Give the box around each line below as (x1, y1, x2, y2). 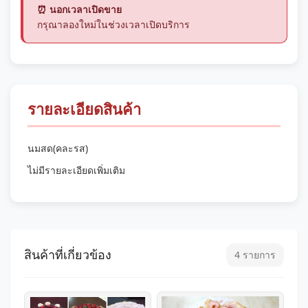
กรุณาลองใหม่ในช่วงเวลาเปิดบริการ (37, 18, 190, 31)
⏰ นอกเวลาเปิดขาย (37, 3, 122, 16)
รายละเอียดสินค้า (27, 101, 141, 118)
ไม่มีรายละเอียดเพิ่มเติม (27, 164, 125, 177)
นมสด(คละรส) (27, 142, 88, 155)
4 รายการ (234, 248, 276, 261)
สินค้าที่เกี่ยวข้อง (24, 247, 111, 262)
